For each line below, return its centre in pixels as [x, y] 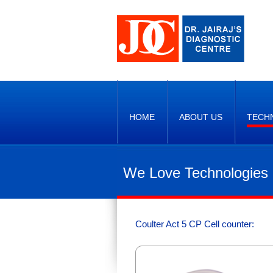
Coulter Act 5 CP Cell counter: [195, 224]
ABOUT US [201, 117]
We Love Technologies [196, 173]
